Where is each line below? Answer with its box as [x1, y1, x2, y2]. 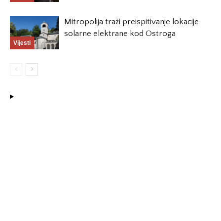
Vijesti [13, 39, 31, 47]
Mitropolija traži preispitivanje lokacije [64, 17, 199, 26]
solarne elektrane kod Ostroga [64, 29, 176, 38]
